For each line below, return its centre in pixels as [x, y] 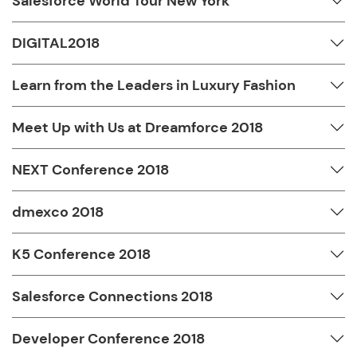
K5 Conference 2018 [81, 254]
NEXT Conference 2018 [90, 169]
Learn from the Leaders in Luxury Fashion [154, 85]
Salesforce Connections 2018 [112, 296]
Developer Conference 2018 [108, 338]
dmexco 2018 [58, 212]
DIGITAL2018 [56, 43]
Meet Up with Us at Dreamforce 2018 [137, 127]
